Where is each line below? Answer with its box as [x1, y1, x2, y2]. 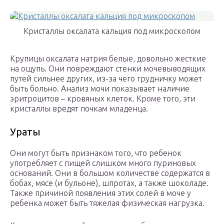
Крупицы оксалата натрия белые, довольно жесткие [10, 54, 206, 63]
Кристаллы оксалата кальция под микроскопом [23, 26, 200, 36]
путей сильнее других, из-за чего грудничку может [10, 74, 202, 83]
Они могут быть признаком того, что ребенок [10, 148, 181, 158]
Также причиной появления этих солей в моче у [10, 188, 191, 198]
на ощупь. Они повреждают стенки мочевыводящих [10, 64, 205, 73]
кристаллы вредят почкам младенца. [10, 104, 148, 113]
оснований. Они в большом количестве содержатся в [10, 168, 210, 178]
